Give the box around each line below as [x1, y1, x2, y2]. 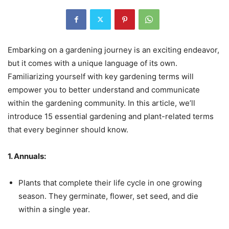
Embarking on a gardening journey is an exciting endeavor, [8, 44, 219, 55]
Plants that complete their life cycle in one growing [18, 177, 202, 188]
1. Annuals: [8, 151, 46, 161]
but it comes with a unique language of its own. [8, 58, 177, 68]
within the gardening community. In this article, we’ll [8, 98, 195, 108]
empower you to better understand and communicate [8, 84, 200, 95]
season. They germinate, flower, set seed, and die [18, 191, 198, 201]
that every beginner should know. [8, 124, 128, 134]
